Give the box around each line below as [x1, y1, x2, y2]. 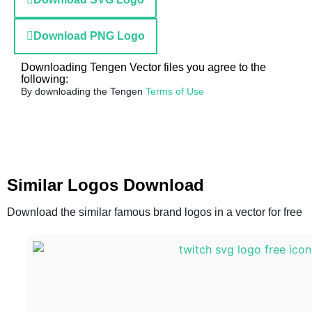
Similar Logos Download [7, 175, 204, 194]
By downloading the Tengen [21, 86, 146, 97]
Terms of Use [146, 86, 204, 97]
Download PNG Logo [33, 30, 145, 42]
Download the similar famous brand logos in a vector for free [7, 206, 302, 218]
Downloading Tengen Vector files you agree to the [21, 61, 266, 73]
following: [21, 73, 68, 85]
